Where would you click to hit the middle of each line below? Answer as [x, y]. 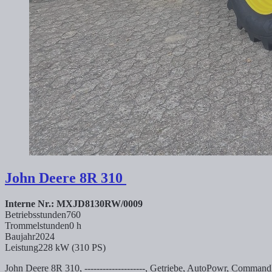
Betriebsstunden [36, 214]
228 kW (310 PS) [72, 247]
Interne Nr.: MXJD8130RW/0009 [74, 203]
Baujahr [20, 236]
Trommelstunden [37, 225]
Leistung [22, 247]
